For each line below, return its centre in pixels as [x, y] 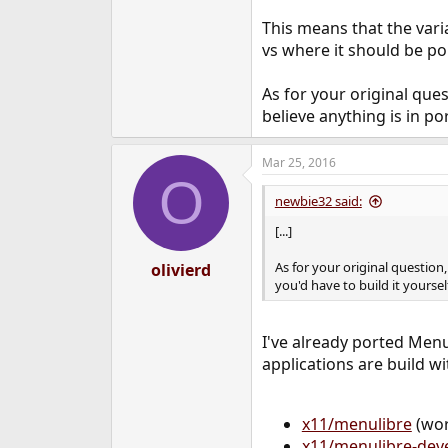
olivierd [181, 270]
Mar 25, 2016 [298, 162]
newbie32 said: [318, 201]
